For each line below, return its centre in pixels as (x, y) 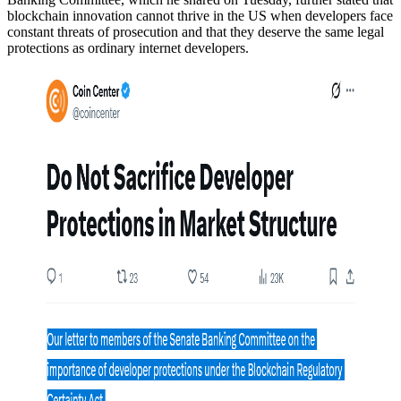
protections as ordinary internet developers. (128, 47)
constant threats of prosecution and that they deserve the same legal (196, 31)
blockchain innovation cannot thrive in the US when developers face (200, 15)
